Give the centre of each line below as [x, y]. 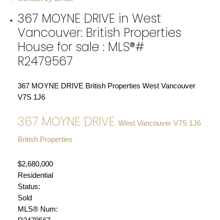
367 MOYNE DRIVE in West [89, 19]
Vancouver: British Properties [99, 33]
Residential [35, 175]
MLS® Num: [38, 209]
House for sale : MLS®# [81, 47]
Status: [29, 186]
